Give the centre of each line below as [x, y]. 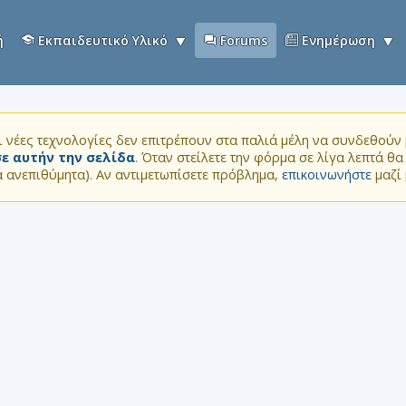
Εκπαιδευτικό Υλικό [101, 40]
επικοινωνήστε [327, 174]
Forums [242, 40]
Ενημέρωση [337, 40]
